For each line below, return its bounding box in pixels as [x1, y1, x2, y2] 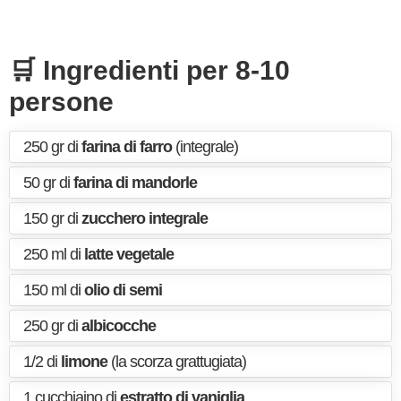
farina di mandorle [73, 174, 197, 192]
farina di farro [81, 138, 172, 156]
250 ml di [23, 245, 84, 263]
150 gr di [23, 209, 81, 227]
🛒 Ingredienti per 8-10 [9, 55, 290, 85]
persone [9, 87, 114, 116]
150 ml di [23, 281, 84, 299]
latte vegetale [84, 245, 174, 263]
